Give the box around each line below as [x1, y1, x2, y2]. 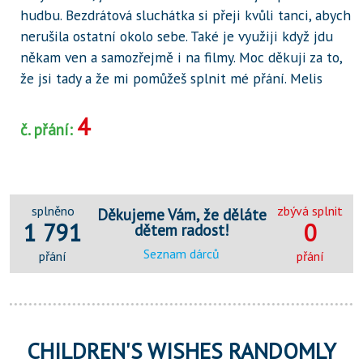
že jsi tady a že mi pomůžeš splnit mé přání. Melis [19, 69, 322, 88]
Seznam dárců [143, 246, 220, 263]
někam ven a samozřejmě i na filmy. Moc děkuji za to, [19, 48, 342, 67]
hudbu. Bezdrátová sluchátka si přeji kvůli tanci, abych [19, 6, 351, 25]
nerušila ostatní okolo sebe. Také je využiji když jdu [19, 27, 333, 46]
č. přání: [19, 119, 77, 140]
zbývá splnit [277, 202, 344, 219]
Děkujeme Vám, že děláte [96, 203, 267, 224]
